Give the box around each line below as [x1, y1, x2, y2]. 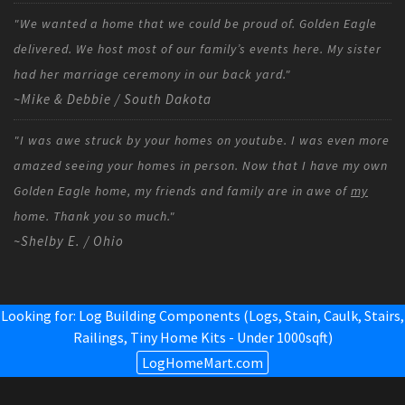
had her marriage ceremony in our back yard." [14, 65, 291, 82]
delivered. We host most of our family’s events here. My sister [14, 40, 381, 57]
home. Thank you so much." [14, 207, 175, 224]
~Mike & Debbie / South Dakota [14, 89, 212, 108]
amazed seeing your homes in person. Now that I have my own [14, 156, 388, 174]
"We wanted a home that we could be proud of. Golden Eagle [14, 14, 377, 32]
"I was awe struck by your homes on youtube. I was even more [14, 131, 390, 148]
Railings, [72, 327, 130, 346]
